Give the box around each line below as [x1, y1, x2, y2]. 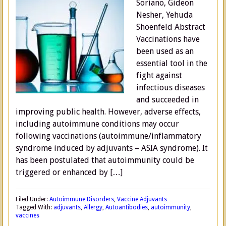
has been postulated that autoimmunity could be [16, 155, 194, 165]
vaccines [16, 212, 39, 219]
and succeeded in [136, 95, 199, 104]
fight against [136, 71, 182, 80]
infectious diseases [136, 83, 205, 92]
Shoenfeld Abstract [136, 22, 205, 32]
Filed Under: [16, 196, 49, 203]
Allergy [84, 204, 102, 211]
